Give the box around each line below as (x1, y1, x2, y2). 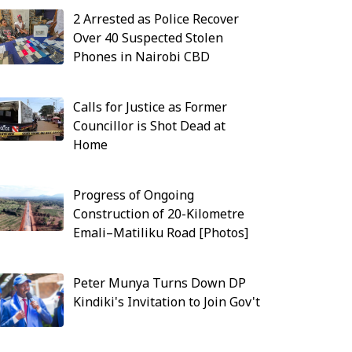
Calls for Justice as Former (72, 98, 227, 115)
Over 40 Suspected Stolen (72, 29, 223, 46)
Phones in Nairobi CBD (72, 48, 210, 65)
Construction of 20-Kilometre (72, 205, 244, 222)
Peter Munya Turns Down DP (72, 274, 246, 291)
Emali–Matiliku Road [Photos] (72, 224, 248, 241)
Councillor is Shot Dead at (72, 117, 225, 134)
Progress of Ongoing (72, 186, 194, 203)
